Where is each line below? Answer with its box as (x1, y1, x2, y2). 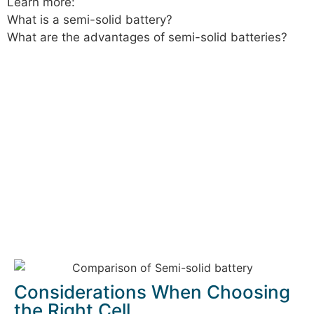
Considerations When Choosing (14, 281, 290, 303)
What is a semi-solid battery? (7, 13, 172, 27)
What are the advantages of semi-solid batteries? (7, 30, 287, 45)
